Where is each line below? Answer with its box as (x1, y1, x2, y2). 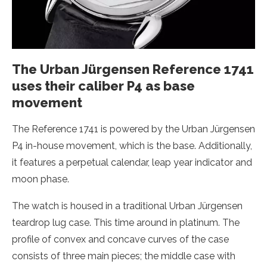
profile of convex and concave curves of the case (12, 234, 229, 245)
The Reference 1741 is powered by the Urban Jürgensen (12, 123, 255, 135)
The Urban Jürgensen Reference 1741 (12, 61, 254, 77)
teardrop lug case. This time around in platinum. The (12, 217, 240, 228)
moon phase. (12, 173, 69, 185)
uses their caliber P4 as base (12, 78, 195, 94)
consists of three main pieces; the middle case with (12, 250, 235, 262)
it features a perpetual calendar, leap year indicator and (12, 157, 252, 168)
